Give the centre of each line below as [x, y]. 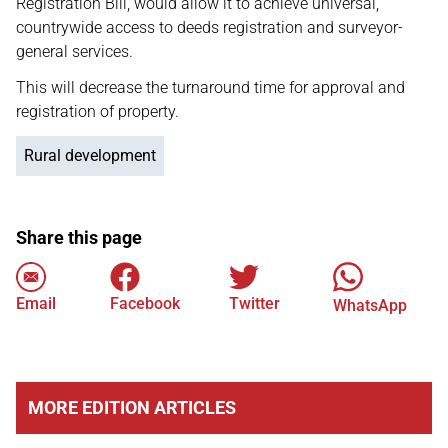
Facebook [144, 304]
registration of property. [97, 111]
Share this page [79, 237]
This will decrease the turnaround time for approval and [210, 87]
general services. [74, 51]
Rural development [90, 155]
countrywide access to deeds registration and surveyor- [209, 27]
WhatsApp [369, 306]
